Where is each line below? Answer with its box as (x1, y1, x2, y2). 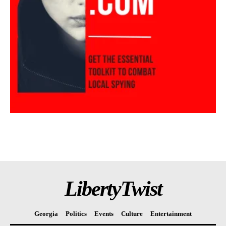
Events (94, 209, 114, 217)
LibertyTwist (64, 177, 162, 200)
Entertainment (150, 209, 192, 217)
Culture (121, 209, 143, 217)
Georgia (34, 209, 58, 217)
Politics (66, 209, 87, 217)
